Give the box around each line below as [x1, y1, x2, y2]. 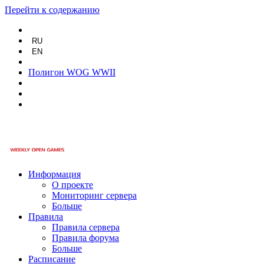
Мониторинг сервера [52, 190, 137, 200]
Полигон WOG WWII [28, 67, 115, 77]
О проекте [52, 180, 93, 190]
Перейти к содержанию [5, 5, 100, 15]
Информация [28, 169, 81, 179]
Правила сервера [52, 222, 120, 232]
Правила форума [52, 233, 119, 243]
